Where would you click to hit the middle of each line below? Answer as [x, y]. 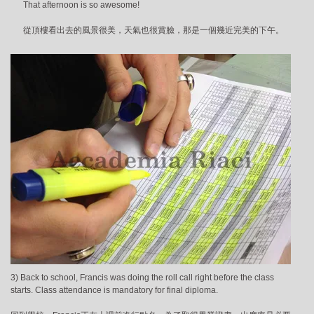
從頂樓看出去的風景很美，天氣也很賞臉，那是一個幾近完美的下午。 [153, 30]
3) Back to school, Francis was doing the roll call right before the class [142, 278]
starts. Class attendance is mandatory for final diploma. [114, 291]
